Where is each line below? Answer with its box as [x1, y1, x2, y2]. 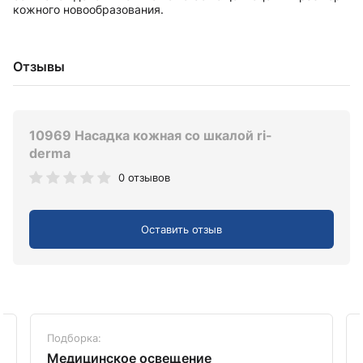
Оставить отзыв [141, 222, 222, 236]
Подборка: [47, 331, 101, 344]
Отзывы [13, 58, 65, 75]
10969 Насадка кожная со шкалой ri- [29, 127, 272, 144]
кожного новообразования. [13, 2, 164, 17]
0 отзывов [118, 171, 170, 185]
